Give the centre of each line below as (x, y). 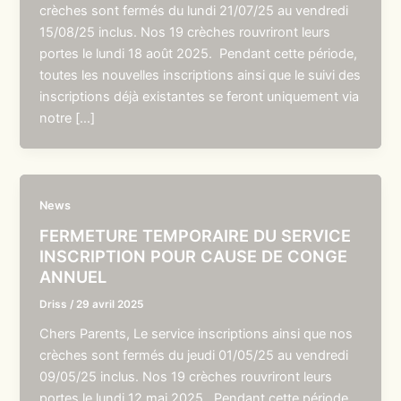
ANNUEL (73, 277)
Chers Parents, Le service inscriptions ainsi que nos (196, 334)
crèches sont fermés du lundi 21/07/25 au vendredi (194, 10)
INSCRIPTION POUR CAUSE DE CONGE (194, 256)
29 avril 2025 (110, 305)
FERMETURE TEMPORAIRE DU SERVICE (196, 236)
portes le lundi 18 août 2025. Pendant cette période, (199, 53)
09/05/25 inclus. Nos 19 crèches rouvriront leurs (186, 377)
